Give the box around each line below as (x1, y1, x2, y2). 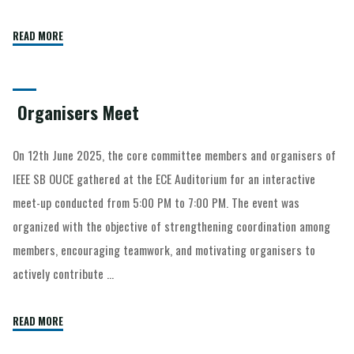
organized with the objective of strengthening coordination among (13, 217, 331, 235)
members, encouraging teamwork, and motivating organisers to (13, 241, 316, 259)
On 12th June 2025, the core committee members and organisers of (13, 146, 337, 164)
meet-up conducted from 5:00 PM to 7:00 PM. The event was (13, 194, 300, 212)
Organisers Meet (13, 100, 140, 126)
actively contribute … (13, 265, 115, 283)
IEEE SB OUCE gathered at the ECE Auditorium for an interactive (13, 170, 316, 188)
